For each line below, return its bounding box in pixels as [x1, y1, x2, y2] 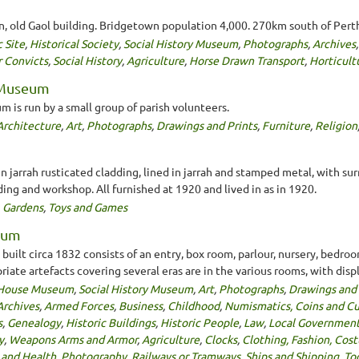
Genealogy [7, 314, 61, 329]
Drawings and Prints [156, 117, 257, 132]
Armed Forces [44, 297, 114, 313]
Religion [315, 117, 357, 132]
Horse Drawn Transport [189, 52, 305, 67]
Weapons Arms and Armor [9, 331, 137, 346]
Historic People [160, 314, 239, 329]
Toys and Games [48, 199, 127, 214]
